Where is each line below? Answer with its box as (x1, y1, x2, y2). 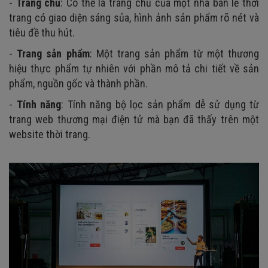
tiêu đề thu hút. (9, 26, 75, 39)
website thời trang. (9, 127, 90, 141)
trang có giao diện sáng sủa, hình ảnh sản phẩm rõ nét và (9, 11, 259, 24)
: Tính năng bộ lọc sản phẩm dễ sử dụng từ (61, 98, 259, 111)
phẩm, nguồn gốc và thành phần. (9, 77, 148, 90)
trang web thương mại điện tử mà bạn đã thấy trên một (9, 112, 259, 126)
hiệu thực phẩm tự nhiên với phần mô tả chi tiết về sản (9, 62, 259, 75)
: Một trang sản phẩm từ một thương (89, 47, 260, 60)
